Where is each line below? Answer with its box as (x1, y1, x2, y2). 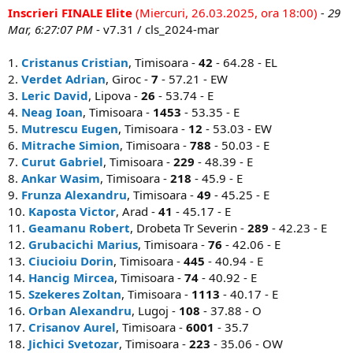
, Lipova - (88, 87, 141, 104)
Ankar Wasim (21, 170, 100, 187)
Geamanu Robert (28, 220, 130, 236)
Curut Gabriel (21, 154, 103, 170)
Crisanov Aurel (28, 319, 116, 336)
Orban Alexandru (28, 303, 132, 319)
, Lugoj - (132, 303, 179, 319)
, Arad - (116, 203, 158, 220)
